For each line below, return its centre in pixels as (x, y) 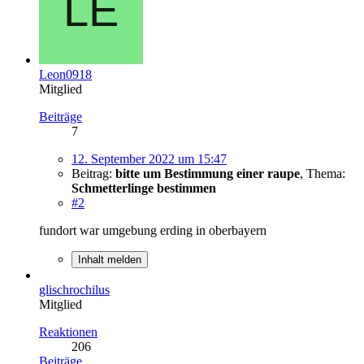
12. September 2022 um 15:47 (149, 158)
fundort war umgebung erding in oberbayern (153, 230)
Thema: (326, 173)
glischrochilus (74, 289)
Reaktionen (68, 331)
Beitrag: (93, 173)
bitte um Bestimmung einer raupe (208, 173)
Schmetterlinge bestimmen (144, 188)
